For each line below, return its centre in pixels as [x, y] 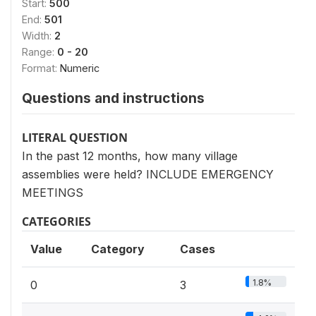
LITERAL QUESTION [75, 137]
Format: [41, 68]
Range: [39, 51]
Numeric [80, 68]
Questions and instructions [113, 98]
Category [118, 249]
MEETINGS [53, 192]
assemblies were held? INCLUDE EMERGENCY [148, 174]
